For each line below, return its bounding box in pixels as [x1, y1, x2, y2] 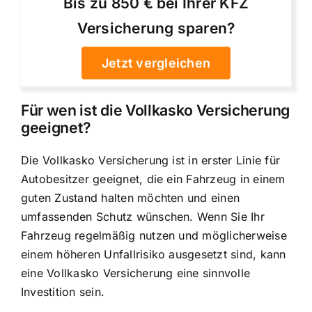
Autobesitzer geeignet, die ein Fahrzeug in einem [21, 171, 286, 186]
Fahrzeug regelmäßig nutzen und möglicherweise [21, 228, 287, 242]
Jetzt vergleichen [101, 56, 211, 71]
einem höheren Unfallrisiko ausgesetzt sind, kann [21, 247, 286, 261]
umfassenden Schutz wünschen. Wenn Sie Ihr [21, 209, 265, 224]
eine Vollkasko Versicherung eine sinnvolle [21, 265, 251, 280]
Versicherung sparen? [77, 19, 235, 38]
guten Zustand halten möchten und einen [21, 190, 240, 205]
